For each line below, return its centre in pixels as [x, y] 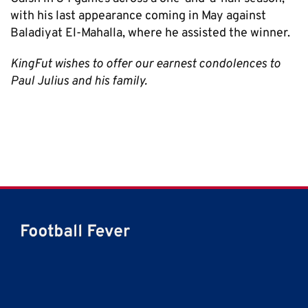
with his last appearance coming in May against [138, 16]
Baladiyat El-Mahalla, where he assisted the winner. [150, 33]
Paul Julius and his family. [79, 81]
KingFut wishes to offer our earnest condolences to [145, 64]
